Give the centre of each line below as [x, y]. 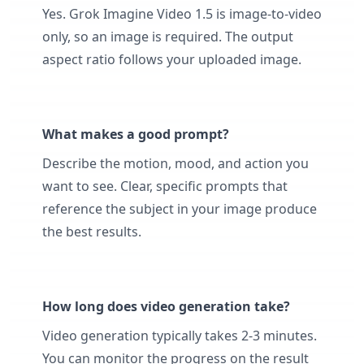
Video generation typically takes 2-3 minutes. [180, 336]
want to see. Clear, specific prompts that [165, 186]
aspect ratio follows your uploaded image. [172, 59]
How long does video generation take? [166, 306]
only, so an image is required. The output [168, 37]
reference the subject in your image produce [180, 209]
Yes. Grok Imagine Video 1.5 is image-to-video [182, 14]
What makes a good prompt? [136, 134]
